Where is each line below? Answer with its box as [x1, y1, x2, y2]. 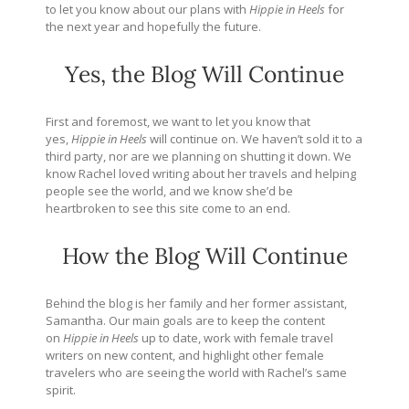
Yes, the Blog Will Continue [65, 59, 344, 89]
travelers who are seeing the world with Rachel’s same [46, 363, 347, 381]
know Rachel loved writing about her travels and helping [46, 164, 356, 182]
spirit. [46, 381, 76, 398]
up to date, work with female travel [139, 329, 333, 346]
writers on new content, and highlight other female [46, 346, 324, 363]
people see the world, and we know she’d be [46, 182, 293, 199]
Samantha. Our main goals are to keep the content [46, 311, 325, 329]
